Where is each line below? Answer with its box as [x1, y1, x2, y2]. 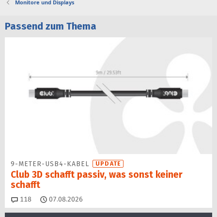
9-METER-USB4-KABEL [11, 159, 93, 168]
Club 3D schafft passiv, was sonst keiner [11, 169, 183, 180]
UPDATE [95, 160, 122, 167]
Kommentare [31, 195, 71, 203]
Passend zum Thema [5, 20, 96, 32]
